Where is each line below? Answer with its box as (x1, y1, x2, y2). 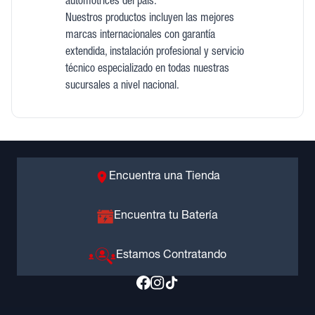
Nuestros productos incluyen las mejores (65, 13, 234, 25)
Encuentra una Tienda (109, 172, 220, 183)
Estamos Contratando (115, 250, 226, 262)
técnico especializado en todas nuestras (65, 64, 229, 75)
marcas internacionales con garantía (65, 30, 215, 41)
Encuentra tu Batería (113, 211, 218, 222)
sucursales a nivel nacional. (65, 81, 179, 92)
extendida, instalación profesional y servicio (65, 47, 244, 58)
